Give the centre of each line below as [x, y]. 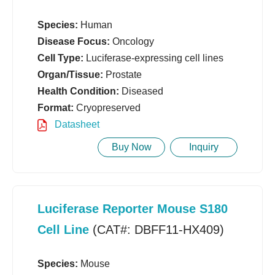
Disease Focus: [74, 42]
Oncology [132, 42]
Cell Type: [60, 58]
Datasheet [76, 125]
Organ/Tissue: [70, 75]
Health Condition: [78, 91]
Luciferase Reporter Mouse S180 [133, 209]
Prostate [122, 75]
